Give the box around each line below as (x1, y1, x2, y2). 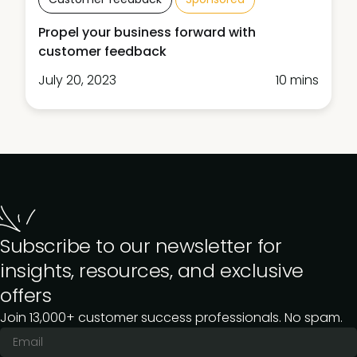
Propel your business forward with (38, 22, 256, 41)
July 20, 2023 (38, 70, 116, 89)
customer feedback (38, 41, 167, 61)
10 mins (276, 70, 319, 89)
